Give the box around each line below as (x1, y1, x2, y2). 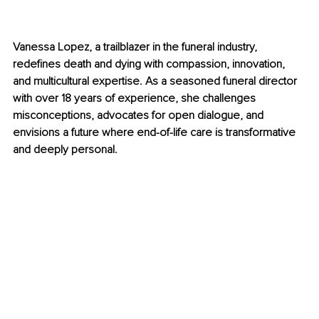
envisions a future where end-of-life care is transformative (13, 125, 298, 140)
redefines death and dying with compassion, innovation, (13, 57, 288, 72)
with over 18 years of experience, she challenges (13, 91, 258, 106)
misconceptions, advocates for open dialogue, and (13, 108, 266, 123)
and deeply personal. (13, 142, 117, 157)
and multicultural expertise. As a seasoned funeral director (13, 74, 300, 89)
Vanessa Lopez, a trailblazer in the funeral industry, (13, 40, 260, 55)
